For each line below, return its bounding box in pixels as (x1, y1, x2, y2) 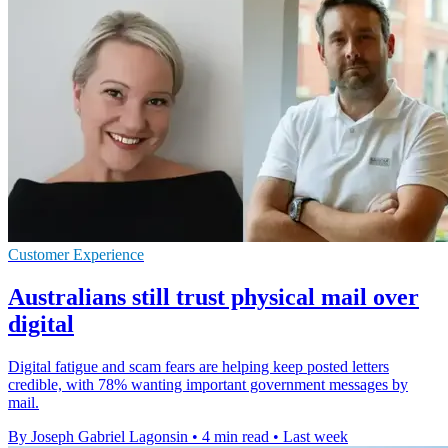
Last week (283, 428, 348, 446)
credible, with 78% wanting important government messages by (8, 376, 408, 394)
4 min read (202, 428, 269, 446)
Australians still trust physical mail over (8, 284, 419, 311)
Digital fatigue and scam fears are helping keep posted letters (8, 358, 389, 376)
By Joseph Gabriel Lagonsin (8, 428, 188, 446)
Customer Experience (8, 246, 144, 264)
